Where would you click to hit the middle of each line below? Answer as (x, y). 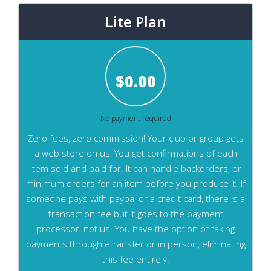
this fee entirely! (135, 259)
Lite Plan (135, 21)
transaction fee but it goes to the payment (135, 214)
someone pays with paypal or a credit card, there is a (135, 198)
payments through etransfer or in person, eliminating (135, 244)
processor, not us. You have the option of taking (135, 229)
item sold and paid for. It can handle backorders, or (135, 168)
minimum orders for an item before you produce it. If (135, 183)
